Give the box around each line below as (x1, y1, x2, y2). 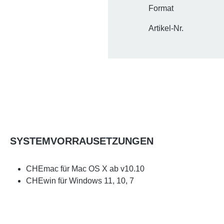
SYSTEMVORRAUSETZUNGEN (10, 135, 153, 146)
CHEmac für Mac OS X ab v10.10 (26, 164, 146, 173)
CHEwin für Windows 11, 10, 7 (26, 176, 134, 185)
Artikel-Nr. (148, 24, 183, 32)
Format (148, 4, 173, 12)
